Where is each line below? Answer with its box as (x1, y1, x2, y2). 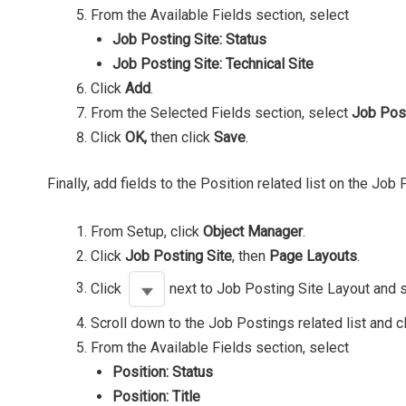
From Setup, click (91, 222, 203, 240)
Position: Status (112, 362, 213, 381)
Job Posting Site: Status (112, 30, 266, 48)
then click (147, 128, 214, 146)
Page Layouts (269, 246, 357, 265)
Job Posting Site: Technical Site (112, 54, 314, 72)
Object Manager (203, 222, 303, 240)
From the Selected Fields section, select (91, 103, 352, 121)
